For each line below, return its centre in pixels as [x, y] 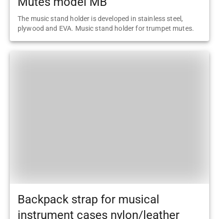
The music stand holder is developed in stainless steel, [100, 19]
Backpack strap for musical [88, 199]
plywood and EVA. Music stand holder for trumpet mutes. [106, 29]
